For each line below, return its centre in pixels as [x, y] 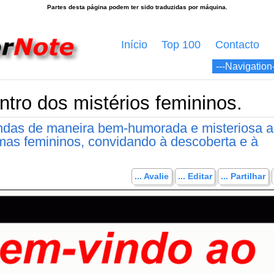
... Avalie [152, 176]
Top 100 [181, 45]
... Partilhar [243, 176]
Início [134, 45]
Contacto [237, 45]
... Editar [195, 176]
